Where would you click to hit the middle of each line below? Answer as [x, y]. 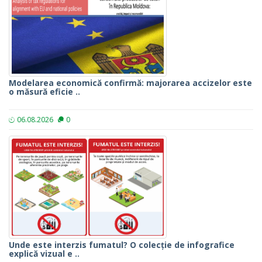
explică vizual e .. [44, 254]
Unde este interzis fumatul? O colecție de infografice [122, 245]
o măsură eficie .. [44, 92]
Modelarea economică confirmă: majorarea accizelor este [130, 83]
